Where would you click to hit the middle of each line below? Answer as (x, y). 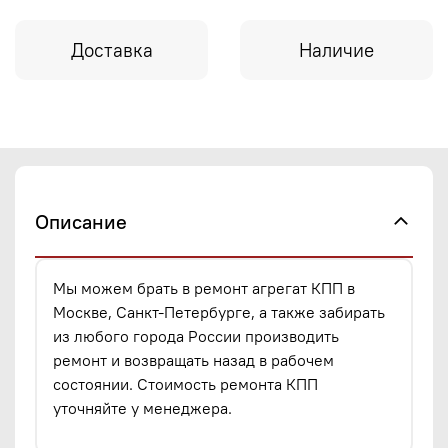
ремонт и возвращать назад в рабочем (193, 359)
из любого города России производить (196, 335)
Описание (81, 221)
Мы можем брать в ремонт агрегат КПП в (204, 287)
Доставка (111, 49)
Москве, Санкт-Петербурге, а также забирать (219, 311)
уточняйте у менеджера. (142, 407)
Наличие (336, 49)
